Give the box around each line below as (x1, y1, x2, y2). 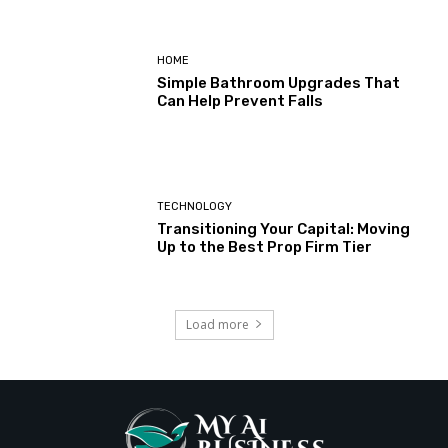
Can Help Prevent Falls (157, 91, 324, 110)
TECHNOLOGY (157, 200, 233, 213)
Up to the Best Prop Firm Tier (157, 238, 373, 256)
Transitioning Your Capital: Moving (157, 220, 411, 238)
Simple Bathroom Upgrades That (157, 73, 401, 92)
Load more (185, 315, 249, 333)
